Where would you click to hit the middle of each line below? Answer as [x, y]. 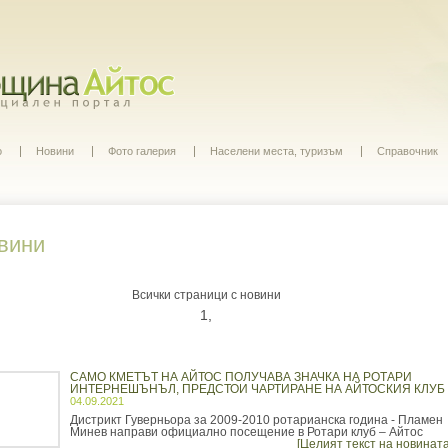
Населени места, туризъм [276, 151]
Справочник [407, 151]
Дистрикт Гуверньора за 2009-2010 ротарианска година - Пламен [256, 420]
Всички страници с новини [206, 295]
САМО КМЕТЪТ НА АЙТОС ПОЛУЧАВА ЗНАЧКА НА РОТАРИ [241, 377]
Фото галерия [142, 151]
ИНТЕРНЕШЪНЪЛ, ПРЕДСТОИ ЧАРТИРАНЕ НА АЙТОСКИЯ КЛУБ [257, 389]
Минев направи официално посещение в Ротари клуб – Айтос [246, 432]
